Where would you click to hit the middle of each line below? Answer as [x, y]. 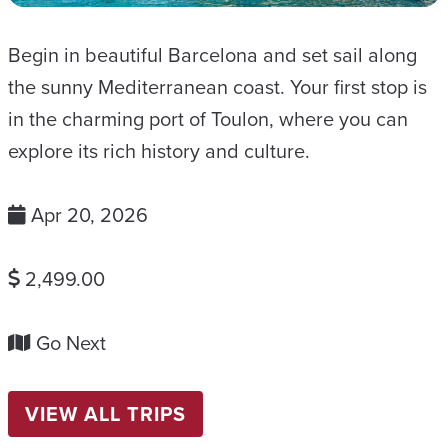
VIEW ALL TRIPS [105, 413]
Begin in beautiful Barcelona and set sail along [212, 54]
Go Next [71, 342]
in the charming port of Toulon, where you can [208, 118]
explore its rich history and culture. [159, 150]
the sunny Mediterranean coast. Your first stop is [217, 86]
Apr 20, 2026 [89, 214]
